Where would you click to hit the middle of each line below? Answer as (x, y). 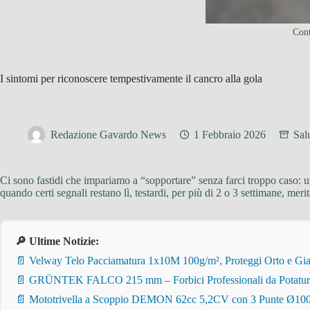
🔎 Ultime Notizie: (57, 241)
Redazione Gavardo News (108, 135)
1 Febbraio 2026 (230, 135)
